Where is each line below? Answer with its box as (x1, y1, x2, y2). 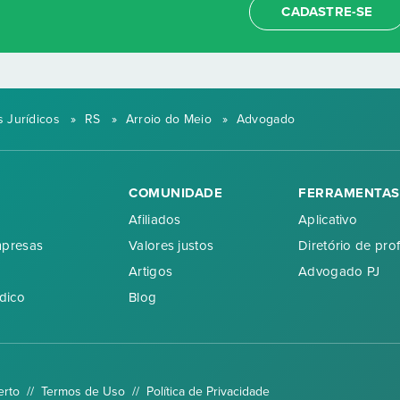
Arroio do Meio (125, 111, 212, 127)
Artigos (129, 263, 173, 280)
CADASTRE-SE (281, 3, 373, 20)
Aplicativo (298, 212, 357, 229)
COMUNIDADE (129, 185, 222, 202)
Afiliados (129, 212, 181, 229)
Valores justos (129, 237, 214, 254)
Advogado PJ (298, 263, 380, 280)
